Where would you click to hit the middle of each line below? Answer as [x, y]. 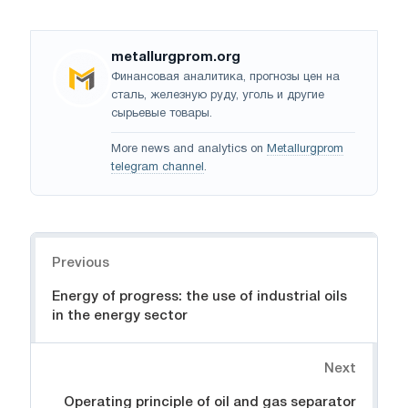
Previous [81, 263]
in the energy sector [120, 316]
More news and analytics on [189, 149]
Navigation [67, 242]
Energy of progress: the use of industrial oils [199, 296]
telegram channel [158, 167]
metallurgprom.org [176, 57]
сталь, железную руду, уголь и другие [218, 95]
